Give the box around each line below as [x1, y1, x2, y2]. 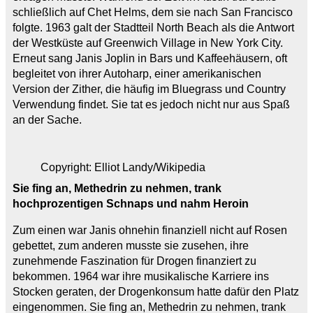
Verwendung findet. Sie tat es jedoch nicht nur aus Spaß [13, 98, 290, 110]
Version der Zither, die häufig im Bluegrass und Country [13, 82, 286, 95]
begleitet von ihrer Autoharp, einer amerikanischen [13, 67, 261, 80]
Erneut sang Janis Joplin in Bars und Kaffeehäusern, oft [13, 52, 287, 64]
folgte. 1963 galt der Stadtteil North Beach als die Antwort [13, 21, 294, 34]
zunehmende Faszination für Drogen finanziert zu [13, 254, 256, 267]
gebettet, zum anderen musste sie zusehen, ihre [13, 239, 249, 252]
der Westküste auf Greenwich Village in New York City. [13, 36, 283, 49]
